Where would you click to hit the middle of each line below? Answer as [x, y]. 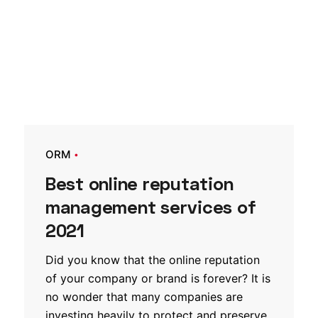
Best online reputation [139, 183]
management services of [151, 207]
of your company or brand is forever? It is [158, 278]
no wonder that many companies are [144, 296]
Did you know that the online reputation [153, 259]
